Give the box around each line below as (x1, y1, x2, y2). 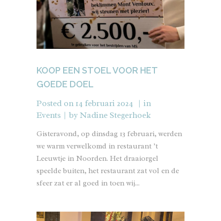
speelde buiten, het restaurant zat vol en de (37, 166, 179, 176)
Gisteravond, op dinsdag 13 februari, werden (37, 129, 182, 139)
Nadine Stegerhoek (79, 110, 151, 121)
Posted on (37, 98, 74, 109)
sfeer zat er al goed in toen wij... (37, 179, 140, 188)
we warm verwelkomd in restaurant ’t (37, 142, 158, 151)
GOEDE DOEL (37, 79, 94, 90)
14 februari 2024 (74, 98, 135, 109)
